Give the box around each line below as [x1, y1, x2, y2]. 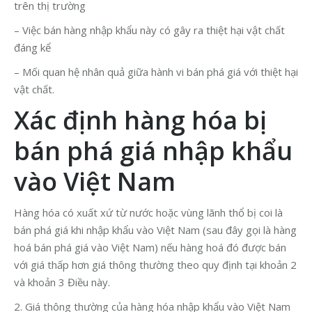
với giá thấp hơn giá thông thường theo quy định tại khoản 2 [14, 258, 297, 272]
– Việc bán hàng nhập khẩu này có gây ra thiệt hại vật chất [14, 23, 285, 38]
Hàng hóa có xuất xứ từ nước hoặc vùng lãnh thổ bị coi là [14, 205, 283, 220]
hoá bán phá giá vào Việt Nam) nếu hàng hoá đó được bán [14, 240, 286, 255]
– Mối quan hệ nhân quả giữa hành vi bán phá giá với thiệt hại [14, 65, 298, 79]
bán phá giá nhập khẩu [14, 134, 292, 169]
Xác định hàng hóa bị [14, 103, 267, 138]
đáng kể [14, 40, 51, 55]
